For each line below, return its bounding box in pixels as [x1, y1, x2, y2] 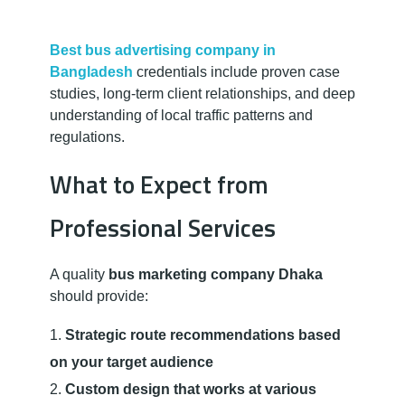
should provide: [50, 287, 148, 304]
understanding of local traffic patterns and [50, 107, 313, 123]
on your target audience [50, 353, 213, 370]
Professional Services [50, 208, 276, 246]
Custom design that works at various [65, 381, 316, 397]
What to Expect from [50, 165, 268, 202]
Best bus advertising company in [50, 42, 276, 58]
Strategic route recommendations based [65, 326, 341, 343]
